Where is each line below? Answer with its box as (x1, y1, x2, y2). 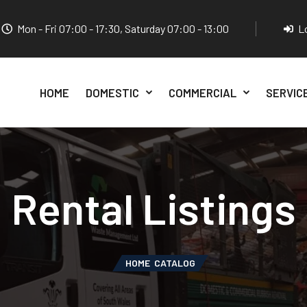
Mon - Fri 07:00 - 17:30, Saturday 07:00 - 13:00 (17, 22, 229, 35)
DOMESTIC (86, 85, 139, 99)
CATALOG (154, 256, 195, 269)
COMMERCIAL (168, 85, 236, 99)
